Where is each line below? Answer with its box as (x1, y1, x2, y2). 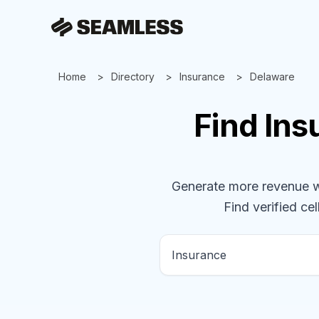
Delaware (250, 70, 295, 83)
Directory (111, 70, 155, 83)
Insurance (179, 70, 225, 83)
